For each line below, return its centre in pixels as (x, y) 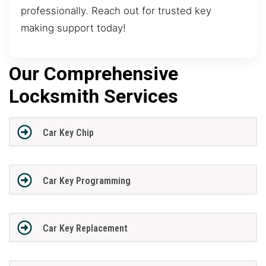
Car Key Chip (68, 133)
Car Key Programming (86, 180)
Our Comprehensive (94, 73)
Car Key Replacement (85, 229)
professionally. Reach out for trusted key (116, 11)
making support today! (73, 28)
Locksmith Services (94, 96)
